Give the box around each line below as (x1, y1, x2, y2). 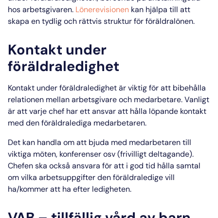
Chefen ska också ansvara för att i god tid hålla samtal (8, 161, 200, 171)
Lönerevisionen (75, 4, 129, 15)
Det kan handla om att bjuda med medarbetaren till (8, 137, 191, 148)
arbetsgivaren (22, 4, 72, 15)
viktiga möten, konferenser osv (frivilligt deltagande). (8, 149, 194, 160)
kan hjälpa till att (129, 4, 190, 15)
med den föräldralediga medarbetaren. (8, 118, 146, 128)
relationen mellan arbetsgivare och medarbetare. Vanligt (8, 94, 209, 105)
